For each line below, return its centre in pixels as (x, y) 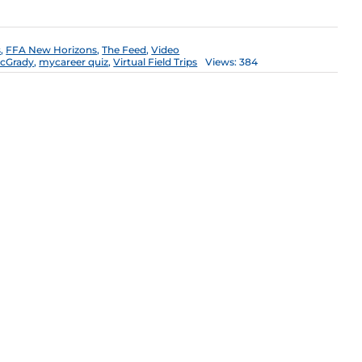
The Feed (124, 50)
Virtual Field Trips (156, 62)
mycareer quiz (74, 62)
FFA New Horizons (52, 50)
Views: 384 (232, 62)
